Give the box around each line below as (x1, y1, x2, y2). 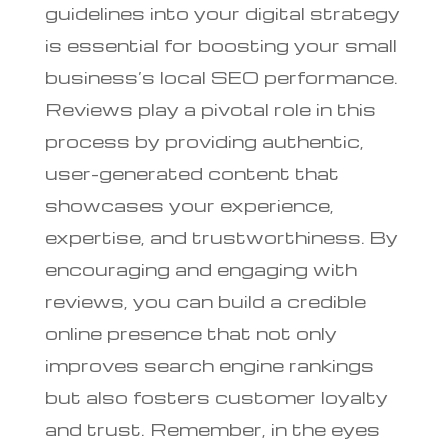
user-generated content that (44, 160, 339, 184)
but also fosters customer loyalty (44, 384, 388, 408)
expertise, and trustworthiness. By (44, 224, 398, 248)
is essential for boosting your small (44, 32, 397, 56)
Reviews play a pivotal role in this (44, 96, 376, 120)
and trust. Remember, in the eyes (44, 416, 380, 440)
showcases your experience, (44, 192, 334, 216)
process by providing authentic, (44, 128, 364, 152)
